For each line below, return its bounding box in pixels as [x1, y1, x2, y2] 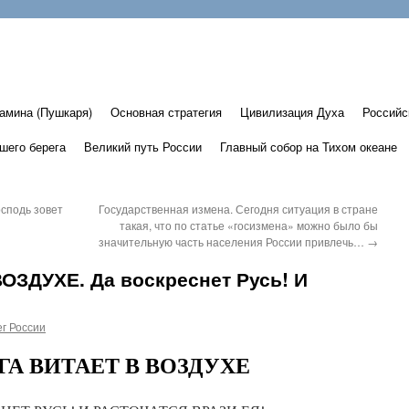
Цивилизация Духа [240, 103, 344, 121]
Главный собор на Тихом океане [220, 138, 397, 155]
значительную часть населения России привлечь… [99, 234, 367, 249]
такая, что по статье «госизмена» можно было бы [120, 217, 378, 233]
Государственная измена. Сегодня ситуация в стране [99, 201, 378, 216]
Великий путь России [84, 138, 202, 155]
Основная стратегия [110, 103, 222, 121]
